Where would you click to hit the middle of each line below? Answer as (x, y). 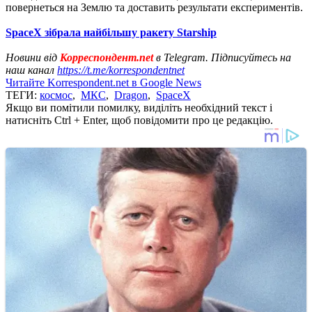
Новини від (33, 57)
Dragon (131, 95)
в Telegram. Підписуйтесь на (222, 57)
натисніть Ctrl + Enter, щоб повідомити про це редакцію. (139, 120)
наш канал (31, 70)
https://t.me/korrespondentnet (121, 70)
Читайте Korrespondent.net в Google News (103, 82)
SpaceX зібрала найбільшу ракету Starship (111, 32)
